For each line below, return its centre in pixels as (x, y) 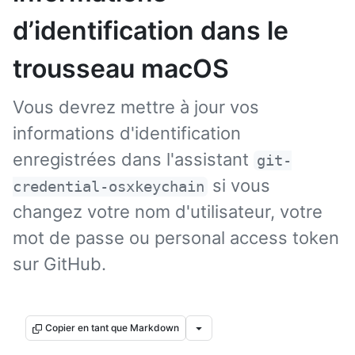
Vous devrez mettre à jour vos (136, 107)
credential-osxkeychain (109, 187)
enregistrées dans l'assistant (133, 159)
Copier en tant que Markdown (112, 328)
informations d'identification (127, 133)
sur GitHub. (59, 264)
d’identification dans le (151, 31)
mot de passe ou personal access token (176, 238)
